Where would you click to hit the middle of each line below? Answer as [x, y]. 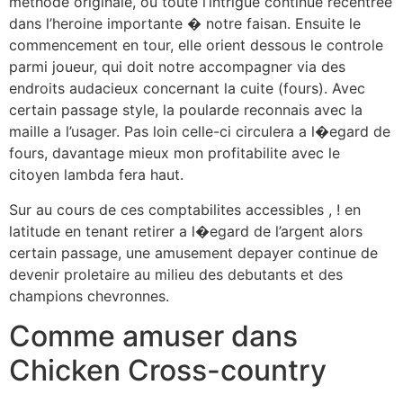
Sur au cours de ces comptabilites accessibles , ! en [185, 209]
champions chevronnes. [89, 296]
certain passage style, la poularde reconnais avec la [186, 110]
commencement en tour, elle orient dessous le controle [196, 45]
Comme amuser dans [153, 336]
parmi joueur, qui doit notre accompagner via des [177, 67]
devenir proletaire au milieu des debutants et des [176, 274]
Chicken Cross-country [168, 371]
